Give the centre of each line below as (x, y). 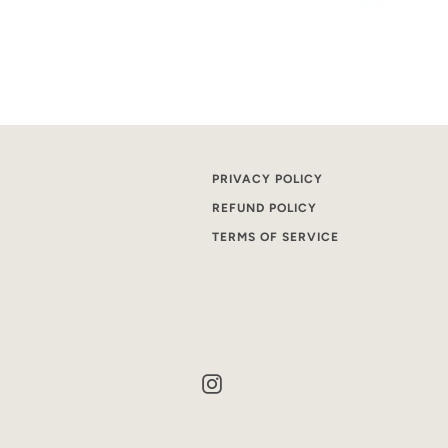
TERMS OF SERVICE (275, 237)
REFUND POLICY (264, 208)
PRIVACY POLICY (267, 179)
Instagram (257, 382)
